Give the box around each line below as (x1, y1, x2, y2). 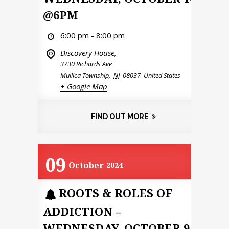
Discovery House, (60, 47, 117, 58)
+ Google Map (60, 81, 107, 91)
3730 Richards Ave (60, 59, 112, 68)
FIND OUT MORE (90, 112, 149, 121)
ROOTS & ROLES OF (58, 185, 172, 201)
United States (144, 70, 180, 80)
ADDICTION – (43, 203, 121, 219)
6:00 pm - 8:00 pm (60, 30, 125, 40)
